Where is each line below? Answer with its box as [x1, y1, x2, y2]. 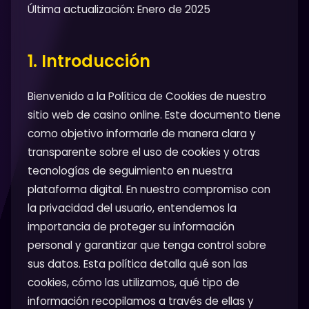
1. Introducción [28, 50, 150, 72]
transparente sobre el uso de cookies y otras [28, 145, 260, 159]
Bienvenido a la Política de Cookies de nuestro [28, 89, 266, 103]
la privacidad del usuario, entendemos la [28, 201, 237, 215]
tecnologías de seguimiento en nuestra [28, 163, 232, 178]
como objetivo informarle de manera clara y [28, 126, 256, 141]
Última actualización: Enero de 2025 [28, 2, 210, 17]
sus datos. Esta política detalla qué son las [28, 257, 248, 271]
